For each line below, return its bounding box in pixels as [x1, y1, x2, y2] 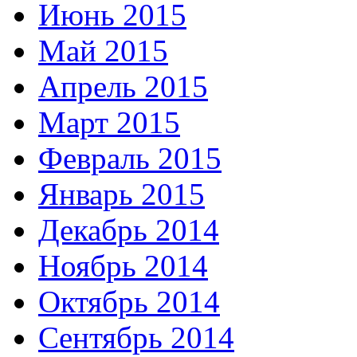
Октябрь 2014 [38, 284, 220, 319]
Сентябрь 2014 [38, 320, 234, 355]
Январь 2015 [38, 176, 205, 211]
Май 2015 [38, 33, 168, 68]
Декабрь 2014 [38, 212, 219, 247]
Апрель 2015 [38, 69, 208, 104]
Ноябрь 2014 [38, 248, 208, 283]
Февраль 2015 [38, 140, 222, 175]
